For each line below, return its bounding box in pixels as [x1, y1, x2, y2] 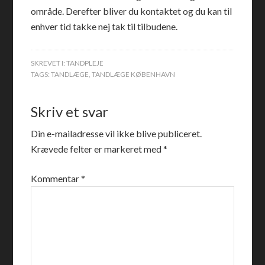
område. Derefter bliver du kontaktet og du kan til [31, 5, 232, 17]
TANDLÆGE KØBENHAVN [92, 70, 176, 79]
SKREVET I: [31, 59, 67, 67]
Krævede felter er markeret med [31, 143, 164, 154]
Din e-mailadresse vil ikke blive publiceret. [31, 128, 202, 139]
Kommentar [31, 173, 82, 184]
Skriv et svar [31, 103, 109, 120]
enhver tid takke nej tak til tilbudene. [31, 21, 178, 32]
